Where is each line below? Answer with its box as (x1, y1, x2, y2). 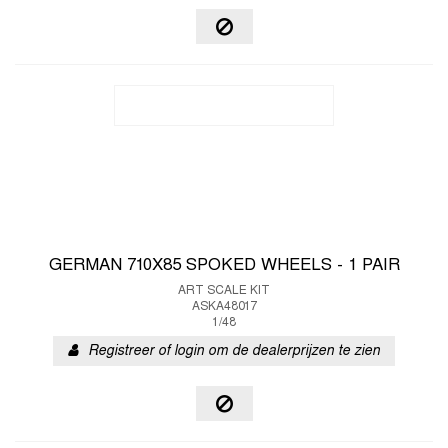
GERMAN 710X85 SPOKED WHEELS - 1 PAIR (48, 258, 400, 274)
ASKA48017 (191, 301, 257, 313)
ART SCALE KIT (178, 285, 270, 297)
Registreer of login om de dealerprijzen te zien (88, 345, 380, 358)
